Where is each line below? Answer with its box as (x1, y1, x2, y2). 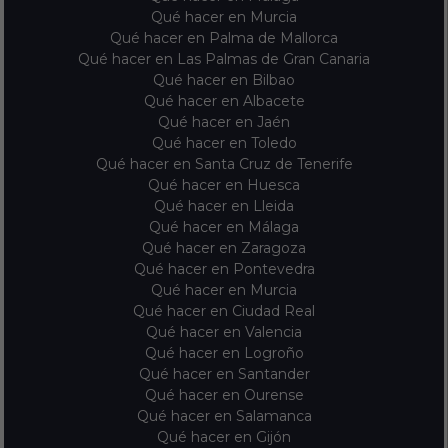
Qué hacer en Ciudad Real (133, 301, 315, 320)
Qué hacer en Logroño (144, 343, 304, 362)
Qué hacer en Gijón (157, 427, 291, 446)
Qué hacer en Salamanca (136, 406, 312, 425)
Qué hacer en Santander (138, 364, 310, 383)
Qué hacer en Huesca (148, 175, 300, 194)
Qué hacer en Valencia (146, 322, 302, 341)
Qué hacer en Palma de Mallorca (110, 28, 338, 47)
